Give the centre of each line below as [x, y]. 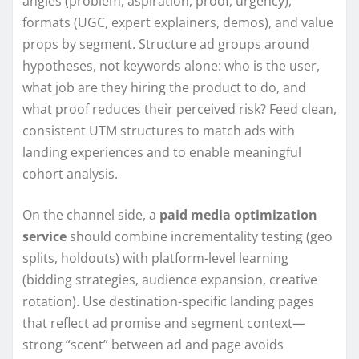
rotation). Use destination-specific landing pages [168, 301]
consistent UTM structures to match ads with [159, 130]
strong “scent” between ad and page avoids [153, 344]
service [44, 236]
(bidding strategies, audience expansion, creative [170, 279]
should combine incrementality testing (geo [200, 236]
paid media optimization [238, 214]
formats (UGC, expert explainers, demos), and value [178, 22]
